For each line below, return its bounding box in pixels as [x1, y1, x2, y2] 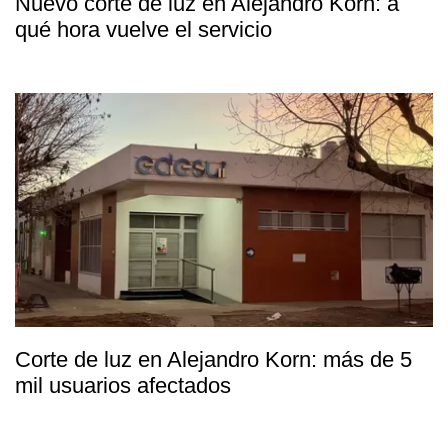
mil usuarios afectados [15, 373, 231, 399]
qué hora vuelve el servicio [15, 17, 272, 43]
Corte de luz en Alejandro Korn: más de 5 [15, 347, 412, 373]
